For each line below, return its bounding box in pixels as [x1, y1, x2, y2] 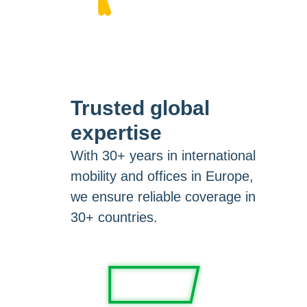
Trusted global [70, 96, 210, 119]
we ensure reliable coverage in [70, 188, 256, 204]
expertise [70, 121, 162, 144]
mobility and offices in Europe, [70, 168, 254, 184]
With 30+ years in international [70, 147, 256, 163]
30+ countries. [70, 209, 158, 225]
